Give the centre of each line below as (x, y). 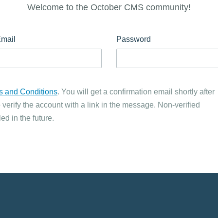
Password (134, 39)
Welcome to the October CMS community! (109, 7)
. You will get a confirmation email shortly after (136, 92)
